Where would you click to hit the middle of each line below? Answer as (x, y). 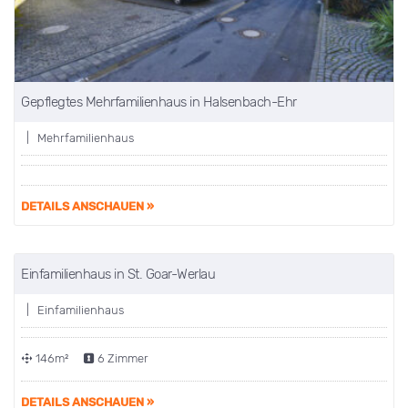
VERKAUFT (331, 288)
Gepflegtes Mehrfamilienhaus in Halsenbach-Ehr (159, 102)
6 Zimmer (122, 358)
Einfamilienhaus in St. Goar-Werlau (118, 274)
